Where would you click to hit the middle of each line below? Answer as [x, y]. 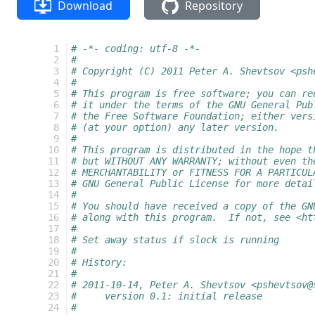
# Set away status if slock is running [175, 240]
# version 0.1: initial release [167, 296]
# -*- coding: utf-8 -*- [136, 49]
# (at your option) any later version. [175, 127]
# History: [99, 262]
